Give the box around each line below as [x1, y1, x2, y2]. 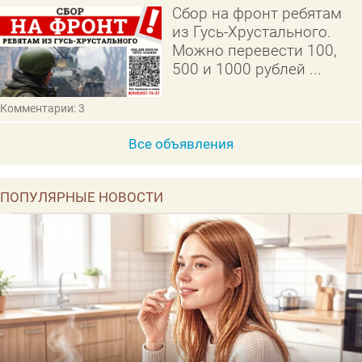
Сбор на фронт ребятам [171, 3, 342, 23]
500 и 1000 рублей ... [171, 59, 322, 78]
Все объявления [128, 136, 234, 153]
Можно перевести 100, [171, 40, 337, 60]
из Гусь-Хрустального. [171, 22, 331, 41]
